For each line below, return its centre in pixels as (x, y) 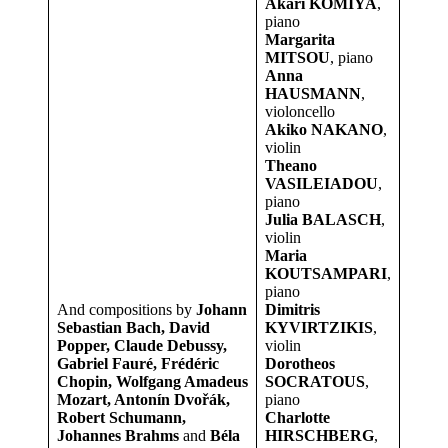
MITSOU (297, 58)
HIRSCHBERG (319, 436)
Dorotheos (300, 364)
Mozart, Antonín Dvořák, (143, 400)
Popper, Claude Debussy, (142, 346)
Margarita (300, 40)
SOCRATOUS (315, 382)
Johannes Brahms (118, 436)
